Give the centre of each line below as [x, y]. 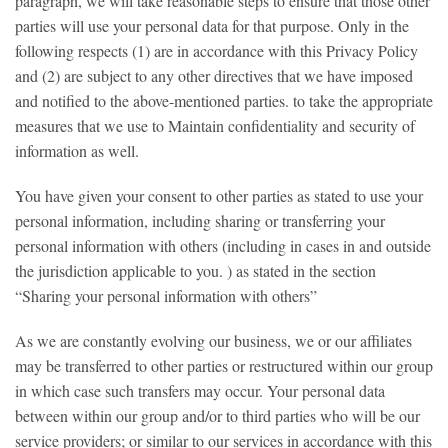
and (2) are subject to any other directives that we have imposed [214, 75]
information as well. [77, 150]
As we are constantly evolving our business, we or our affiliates [213, 340]
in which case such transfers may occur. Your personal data [200, 390]
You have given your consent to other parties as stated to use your [219, 195]
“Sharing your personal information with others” [166, 295]
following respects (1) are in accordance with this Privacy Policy [216, 50]
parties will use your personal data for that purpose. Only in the [212, 25]
